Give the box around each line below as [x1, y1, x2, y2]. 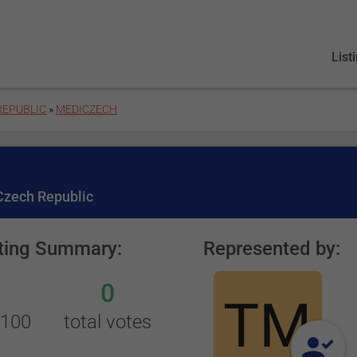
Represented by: [202, 237, 340, 260]
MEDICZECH [56, 103, 118, 116]
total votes [64, 311, 152, 333]
